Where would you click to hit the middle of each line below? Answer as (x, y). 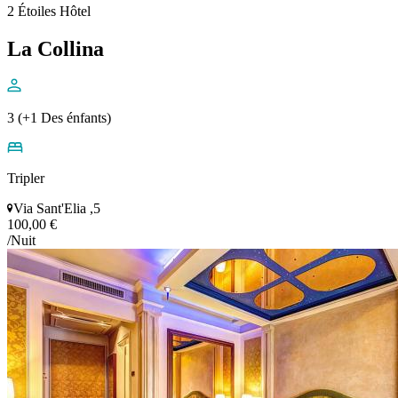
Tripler (26, 179)
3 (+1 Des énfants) (59, 118)
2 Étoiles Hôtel (49, 11)
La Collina (56, 48)
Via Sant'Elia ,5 (57, 209)
